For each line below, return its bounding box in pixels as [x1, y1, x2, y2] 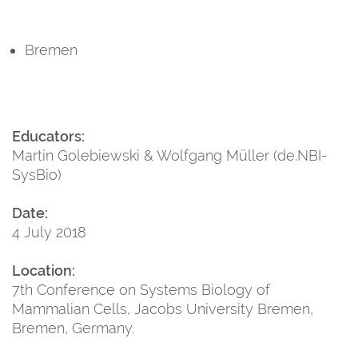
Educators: [12, 127, 85, 145]
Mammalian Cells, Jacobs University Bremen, [12, 300, 313, 317]
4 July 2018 [12, 223, 86, 241]
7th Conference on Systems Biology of [12, 280, 270, 298]
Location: [12, 261, 75, 279]
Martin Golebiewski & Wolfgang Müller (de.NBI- [12, 146, 328, 164]
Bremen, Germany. [12, 319, 134, 336]
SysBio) [12, 165, 62, 183]
